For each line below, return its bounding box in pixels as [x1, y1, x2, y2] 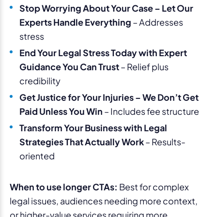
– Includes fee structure [103, 105, 199, 117]
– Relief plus [119, 61, 169, 72]
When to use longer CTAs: [10, 181, 118, 192]
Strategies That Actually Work [19, 136, 144, 147]
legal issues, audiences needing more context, [10, 195, 198, 206]
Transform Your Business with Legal [19, 122, 167, 133]
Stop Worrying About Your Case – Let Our [19, 2, 193, 14]
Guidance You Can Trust [19, 61, 119, 72]
